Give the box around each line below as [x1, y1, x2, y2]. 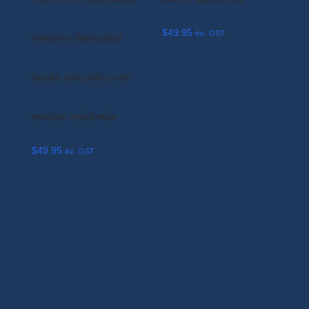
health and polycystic [32, 71, 132, 83]
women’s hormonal [32, 32, 122, 44]
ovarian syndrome [32, 110, 119, 123]
